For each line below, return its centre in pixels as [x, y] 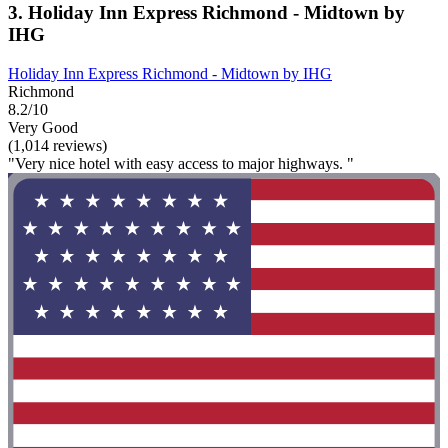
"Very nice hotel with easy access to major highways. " [181, 163]
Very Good [43, 127]
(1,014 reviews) [57, 145]
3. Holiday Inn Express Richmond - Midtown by [206, 13]
